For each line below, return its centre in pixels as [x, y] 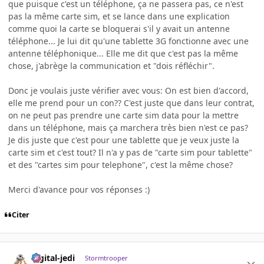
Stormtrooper [106, 258]
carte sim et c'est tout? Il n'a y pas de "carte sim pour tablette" [130, 152]
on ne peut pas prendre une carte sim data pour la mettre [123, 115]
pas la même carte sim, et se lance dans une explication [119, 16]
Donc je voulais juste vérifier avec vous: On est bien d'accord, [128, 90]
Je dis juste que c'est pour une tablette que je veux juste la [124, 140]
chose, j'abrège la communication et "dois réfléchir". [111, 65]
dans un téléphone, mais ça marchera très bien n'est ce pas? [128, 127]
